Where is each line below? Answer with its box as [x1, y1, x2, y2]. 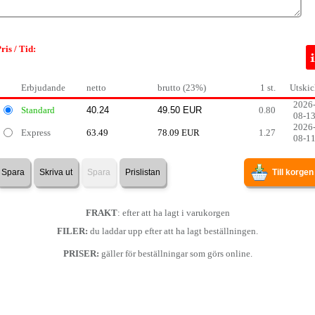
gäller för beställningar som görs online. [98, 248, 252, 259]
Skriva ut [39, 167, 72, 177]
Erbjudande [21, 82, 65, 93]
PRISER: [63, 248, 99, 259]
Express [21, 127, 51, 138]
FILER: [57, 226, 88, 236]
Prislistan [125, 167, 160, 177]
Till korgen [272, 167, 314, 177]
